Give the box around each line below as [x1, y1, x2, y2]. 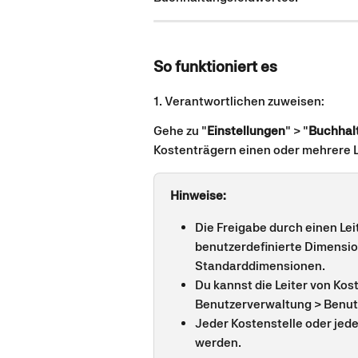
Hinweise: [170, 187, 226, 203]
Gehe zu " [153, 122, 207, 138]
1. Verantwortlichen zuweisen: [153, 93, 324, 109]
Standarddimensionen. [195, 258, 325, 274]
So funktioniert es [153, 57, 277, 76]
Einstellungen [207, 122, 285, 138]
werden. [195, 335, 241, 351]
